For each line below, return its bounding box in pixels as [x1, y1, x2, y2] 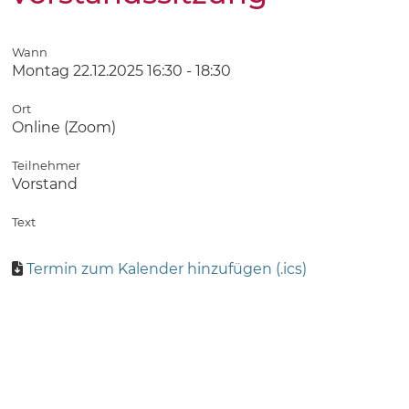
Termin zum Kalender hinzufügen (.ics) [26, 260, 307, 278]
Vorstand [12, 175, 78, 193]
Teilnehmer [12, 158, 80, 173]
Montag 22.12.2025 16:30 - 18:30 [12, 62, 231, 79]
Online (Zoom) [12, 119, 116, 136]
